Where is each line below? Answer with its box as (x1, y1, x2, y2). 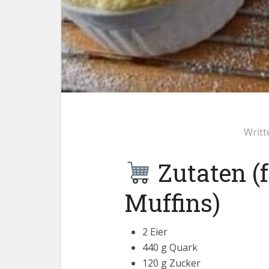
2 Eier (142, 225, 168, 238)
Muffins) (124, 187, 220, 219)
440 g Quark (142, 241, 198, 254)
